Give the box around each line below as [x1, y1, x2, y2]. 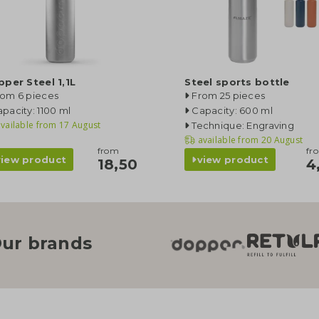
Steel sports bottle [184, 76, 290, 88]
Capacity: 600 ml [192, 105, 273, 116]
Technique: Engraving [192, 120, 294, 131]
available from [197, 134, 259, 146]
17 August [56, 119, 101, 131]
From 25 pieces [192, 90, 266, 101]
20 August [258, 134, 303, 146]
